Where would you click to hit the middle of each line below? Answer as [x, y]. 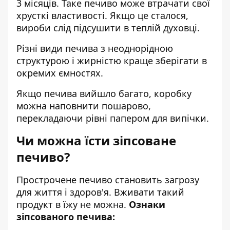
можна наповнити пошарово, [84, 106]
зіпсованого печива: [66, 217]
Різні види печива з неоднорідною [95, 48]
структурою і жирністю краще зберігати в [112, 61]
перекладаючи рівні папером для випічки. [113, 118]
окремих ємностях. [60, 73]
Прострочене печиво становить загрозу [108, 180]
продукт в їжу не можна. [73, 204]
